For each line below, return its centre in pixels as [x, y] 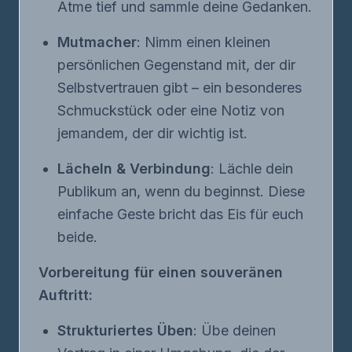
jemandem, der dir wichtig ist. [152, 133]
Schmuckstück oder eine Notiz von [171, 110]
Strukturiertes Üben [125, 330]
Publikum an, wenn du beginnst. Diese [181, 191]
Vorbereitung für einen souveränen [161, 272]
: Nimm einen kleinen [203, 42]
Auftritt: [66, 295]
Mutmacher [97, 42]
